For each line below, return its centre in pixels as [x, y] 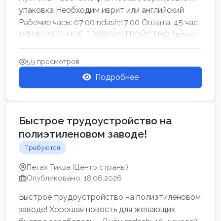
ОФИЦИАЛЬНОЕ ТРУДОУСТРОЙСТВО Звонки [108, 35]
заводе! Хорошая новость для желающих [97, 209]
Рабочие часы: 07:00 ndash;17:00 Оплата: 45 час [108, 22]
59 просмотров [53, 61]
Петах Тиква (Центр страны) [77, 167]
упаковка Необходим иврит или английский [101, 10]
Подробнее [117, 77]
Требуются [42, 147]
